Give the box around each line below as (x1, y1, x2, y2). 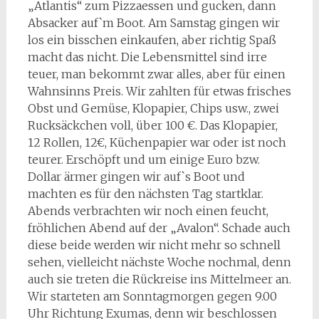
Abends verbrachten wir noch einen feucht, (27, 203, 268, 218)
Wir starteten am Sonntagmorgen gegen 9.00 (27, 288, 277, 303)
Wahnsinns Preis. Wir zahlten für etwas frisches (27, 83, 291, 98)
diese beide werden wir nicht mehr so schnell (27, 237, 281, 252)
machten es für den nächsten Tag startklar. (27, 186, 263, 201)
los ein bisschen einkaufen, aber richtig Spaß (27, 32, 276, 47)
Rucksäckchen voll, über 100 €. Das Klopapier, (27, 117, 278, 132)
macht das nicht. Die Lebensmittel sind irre (27, 49, 267, 64)
